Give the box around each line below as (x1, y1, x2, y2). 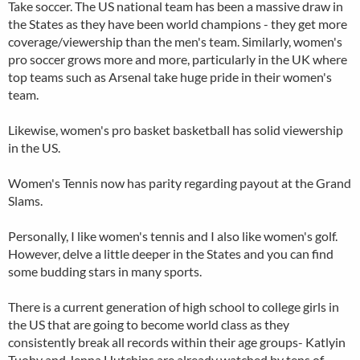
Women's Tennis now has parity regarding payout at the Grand (8, 175, 351, 190)
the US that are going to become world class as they (8, 317, 289, 332)
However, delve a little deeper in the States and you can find (8, 246, 333, 261)
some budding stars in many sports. (8, 264, 202, 279)
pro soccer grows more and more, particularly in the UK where (8, 51, 347, 67)
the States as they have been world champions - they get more (8, 16, 347, 31)
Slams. (8, 193, 43, 208)
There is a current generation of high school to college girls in (8, 299, 339, 314)
